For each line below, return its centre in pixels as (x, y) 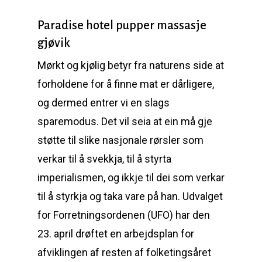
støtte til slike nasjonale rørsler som (120, 140)
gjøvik (54, 43)
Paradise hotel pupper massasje (122, 25)
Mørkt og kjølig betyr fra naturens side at (131, 65)
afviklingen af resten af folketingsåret (124, 252)
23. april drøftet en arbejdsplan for (116, 234)
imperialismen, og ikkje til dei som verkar (131, 177)
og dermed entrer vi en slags (104, 103)
